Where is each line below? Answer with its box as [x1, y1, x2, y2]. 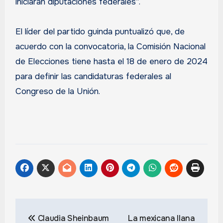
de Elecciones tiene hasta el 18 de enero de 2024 [15, 56, 208, 67]
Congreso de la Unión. [15, 86, 103, 97]
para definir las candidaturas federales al [15, 71, 171, 82]
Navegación [14, 196, 105, 220]
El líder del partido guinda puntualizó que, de [15, 26, 185, 37]
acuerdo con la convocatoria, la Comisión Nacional [15, 41, 206, 52]
